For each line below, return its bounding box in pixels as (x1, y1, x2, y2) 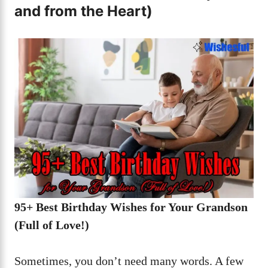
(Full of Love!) (14, 218, 89, 232)
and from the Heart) (14, 2, 153, 20)
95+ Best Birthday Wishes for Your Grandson (14, 200, 248, 214)
